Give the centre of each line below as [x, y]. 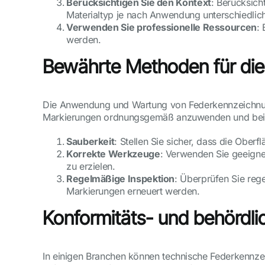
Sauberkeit [91, 142]
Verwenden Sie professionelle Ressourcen [161, 28]
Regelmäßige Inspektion [121, 179]
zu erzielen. [91, 167]
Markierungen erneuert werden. [133, 191]
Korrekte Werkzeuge [113, 154]
